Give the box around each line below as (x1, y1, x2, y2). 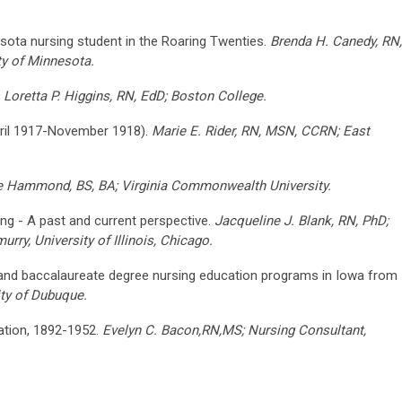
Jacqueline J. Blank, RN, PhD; (214, 212, 389, 229)
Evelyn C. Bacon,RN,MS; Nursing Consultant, (102, 321, 366, 338)
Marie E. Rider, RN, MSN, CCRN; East (152, 122, 370, 139)
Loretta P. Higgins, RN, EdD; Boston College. (4, 87, 267, 104)
